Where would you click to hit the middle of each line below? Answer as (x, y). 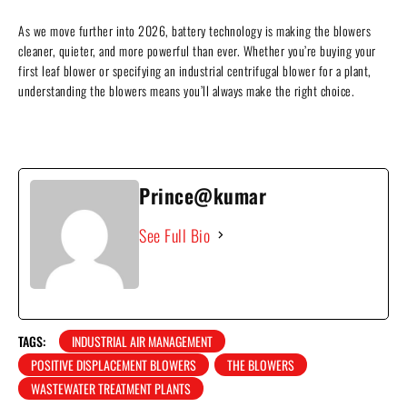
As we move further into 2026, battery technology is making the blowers (194, 30)
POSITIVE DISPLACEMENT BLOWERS (114, 364)
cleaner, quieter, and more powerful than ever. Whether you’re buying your (197, 50)
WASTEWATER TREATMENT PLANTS (111, 388)
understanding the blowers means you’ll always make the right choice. (186, 90)
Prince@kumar (203, 195)
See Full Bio (174, 235)
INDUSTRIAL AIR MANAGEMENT (142, 341)
